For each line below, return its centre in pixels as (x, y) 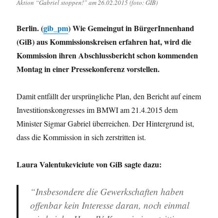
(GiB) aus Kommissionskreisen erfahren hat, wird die (104, 42)
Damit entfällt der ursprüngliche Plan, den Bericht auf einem (109, 96)
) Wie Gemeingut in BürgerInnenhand (131, 28)
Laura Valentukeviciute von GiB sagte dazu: (89, 164)
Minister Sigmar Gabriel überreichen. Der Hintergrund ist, (106, 124)
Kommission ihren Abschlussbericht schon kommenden (108, 55)
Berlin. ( (30, 28)
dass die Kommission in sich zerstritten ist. (82, 137)
